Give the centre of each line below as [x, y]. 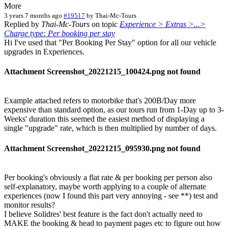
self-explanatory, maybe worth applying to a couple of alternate [105, 186]
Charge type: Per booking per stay [60, 33]
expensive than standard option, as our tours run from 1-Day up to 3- [114, 110]
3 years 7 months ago [33, 15]
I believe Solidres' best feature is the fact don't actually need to [103, 214]
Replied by [23, 24]
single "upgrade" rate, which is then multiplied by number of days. [110, 128]
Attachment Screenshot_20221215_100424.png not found [102, 72]
